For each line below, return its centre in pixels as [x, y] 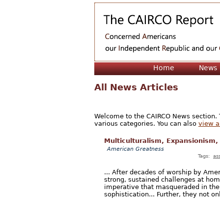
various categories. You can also [146, 124]
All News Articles [136, 87]
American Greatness [136, 149]
